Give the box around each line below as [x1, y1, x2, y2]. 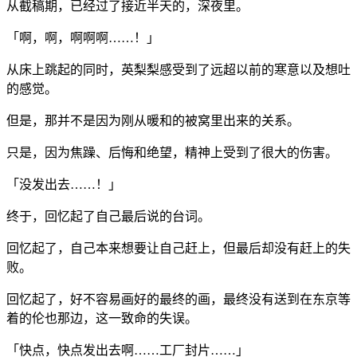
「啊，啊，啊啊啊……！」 [6, 31, 159, 45]
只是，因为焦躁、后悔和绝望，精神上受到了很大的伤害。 [6, 146, 338, 160]
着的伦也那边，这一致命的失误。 [6, 312, 198, 326]
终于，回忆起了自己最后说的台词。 [6, 210, 210, 224]
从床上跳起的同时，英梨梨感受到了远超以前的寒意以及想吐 [6, 63, 351, 77]
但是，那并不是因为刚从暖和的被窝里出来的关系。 [6, 114, 300, 128]
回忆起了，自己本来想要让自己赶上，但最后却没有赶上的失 [6, 241, 351, 256]
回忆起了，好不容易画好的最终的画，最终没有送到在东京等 [6, 292, 351, 307]
